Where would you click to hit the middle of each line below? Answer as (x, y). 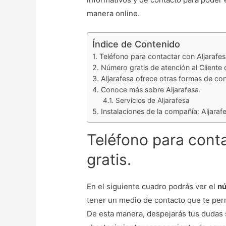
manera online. (114, 14)
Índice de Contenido (136, 44)
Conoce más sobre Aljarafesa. (151, 90)
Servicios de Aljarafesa (153, 101)
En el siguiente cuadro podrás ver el (152, 187)
